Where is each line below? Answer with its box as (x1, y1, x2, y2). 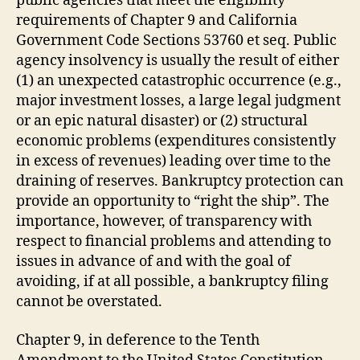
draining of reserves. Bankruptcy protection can (16, 172, 344, 190)
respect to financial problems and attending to (16, 232, 331, 251)
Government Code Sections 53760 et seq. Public (16, 31, 337, 50)
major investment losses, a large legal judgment (16, 92, 341, 110)
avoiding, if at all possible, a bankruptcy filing (16, 272, 329, 291)
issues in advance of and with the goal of (16, 252, 291, 271)
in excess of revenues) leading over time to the (16, 152, 331, 170)
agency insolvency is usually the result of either (16, 51, 339, 70)
